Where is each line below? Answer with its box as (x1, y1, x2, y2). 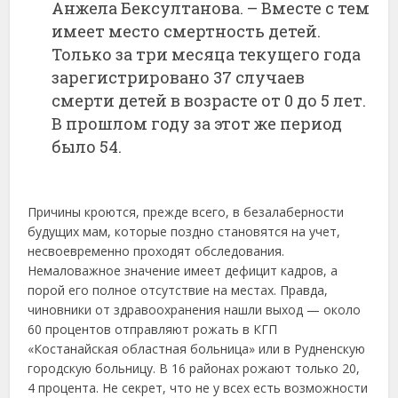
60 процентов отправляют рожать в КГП (28, 320, 278, 338)
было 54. (52, 135, 123, 157)
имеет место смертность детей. (52, 20, 322, 42)
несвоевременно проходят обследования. (28, 242, 285, 259)
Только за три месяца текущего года (52, 43, 362, 65)
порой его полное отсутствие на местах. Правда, (28, 281, 329, 298)
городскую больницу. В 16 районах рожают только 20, (28, 359, 361, 377)
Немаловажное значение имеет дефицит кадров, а (28, 261, 338, 279)
